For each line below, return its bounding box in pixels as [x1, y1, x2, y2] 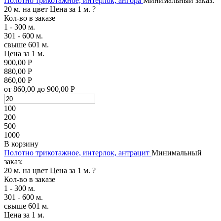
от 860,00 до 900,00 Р [4, 84, 75, 93]
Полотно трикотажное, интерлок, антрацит [4, 148, 149, 157]
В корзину [4, 139, 38, 148]
